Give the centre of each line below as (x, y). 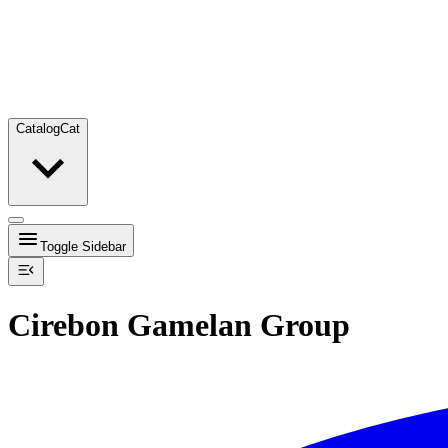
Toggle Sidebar (83, 246)
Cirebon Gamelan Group (179, 325)
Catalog (38, 128)
